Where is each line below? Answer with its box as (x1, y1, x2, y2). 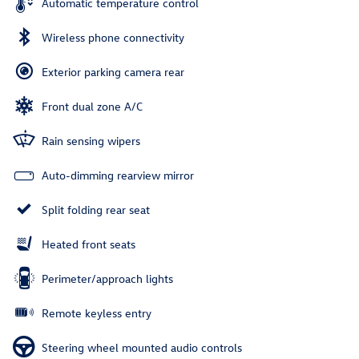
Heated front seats (42, 236, 135, 252)
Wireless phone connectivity (42, 29, 184, 45)
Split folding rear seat (42, 201, 150, 217)
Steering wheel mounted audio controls (42, 339, 242, 355)
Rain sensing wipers (42, 132, 140, 148)
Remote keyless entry (42, 305, 151, 321)
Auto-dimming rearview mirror (42, 167, 194, 183)
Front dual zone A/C (42, 98, 143, 114)
